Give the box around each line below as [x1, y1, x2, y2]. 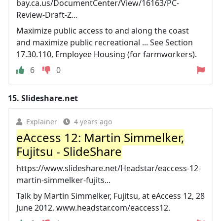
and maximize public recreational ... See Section [16, 37, 193, 48]
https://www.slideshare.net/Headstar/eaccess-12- [16, 163, 201, 174]
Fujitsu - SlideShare [16, 143, 122, 159]
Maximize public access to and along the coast [16, 25, 189, 36]
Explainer [26, 117, 57, 126]
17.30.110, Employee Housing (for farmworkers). [16, 49, 197, 60]
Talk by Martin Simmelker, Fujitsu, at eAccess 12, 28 [16, 190, 205, 201]
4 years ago [74, 117, 112, 126]
